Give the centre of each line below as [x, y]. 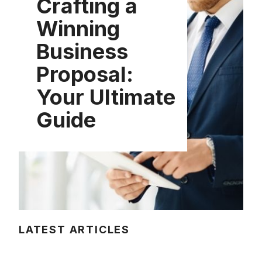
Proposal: [85, 74]
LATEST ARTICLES [74, 229]
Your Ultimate [106, 97]
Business [82, 51]
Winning [78, 28]
